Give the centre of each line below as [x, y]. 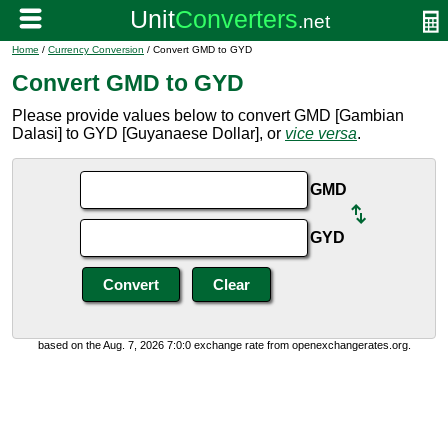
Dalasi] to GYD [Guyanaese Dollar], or [148, 133]
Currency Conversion [96, 49]
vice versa [321, 133]
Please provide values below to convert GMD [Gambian [208, 115]
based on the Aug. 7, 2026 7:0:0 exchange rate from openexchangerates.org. [224, 345]
